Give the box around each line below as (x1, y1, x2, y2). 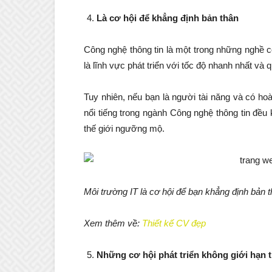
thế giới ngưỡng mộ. (84, 123, 165, 134)
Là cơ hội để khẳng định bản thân (97, 13, 239, 24)
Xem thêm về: (84, 218, 142, 229)
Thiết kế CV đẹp (142, 218, 206, 229)
